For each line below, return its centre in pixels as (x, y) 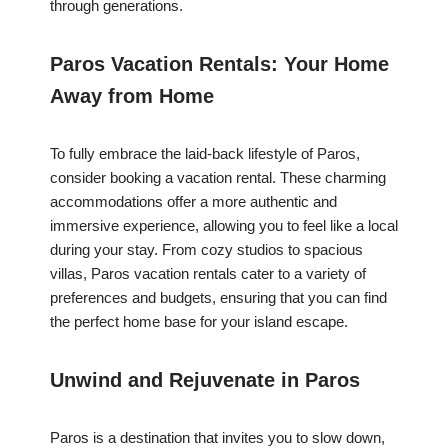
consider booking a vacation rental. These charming (218, 178)
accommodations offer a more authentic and (193, 202)
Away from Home (132, 96)
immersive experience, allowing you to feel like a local (224, 226)
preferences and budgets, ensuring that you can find (218, 298)
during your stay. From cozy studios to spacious (206, 250)
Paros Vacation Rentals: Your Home (219, 64)
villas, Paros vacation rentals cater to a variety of (208, 274)
